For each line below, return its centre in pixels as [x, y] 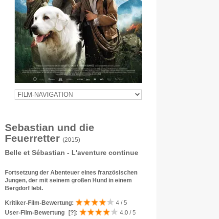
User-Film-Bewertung [35, 213]
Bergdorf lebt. [24, 188]
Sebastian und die [50, 127]
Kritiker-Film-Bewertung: [39, 203]
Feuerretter [34, 138]
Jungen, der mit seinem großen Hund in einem [68, 180]
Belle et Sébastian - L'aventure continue [72, 153]
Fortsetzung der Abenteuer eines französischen [71, 173]
